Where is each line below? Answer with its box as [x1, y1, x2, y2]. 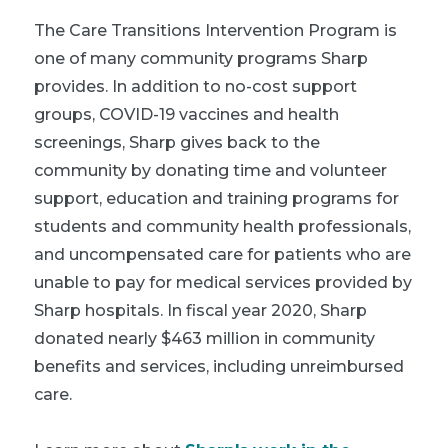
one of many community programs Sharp [34, 48, 368, 68]
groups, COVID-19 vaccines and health [34, 104, 339, 124]
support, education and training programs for [34, 188, 399, 208]
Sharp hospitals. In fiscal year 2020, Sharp [34, 300, 367, 320]
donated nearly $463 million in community [34, 328, 375, 348]
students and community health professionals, [34, 216, 411, 236]
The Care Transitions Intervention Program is [34, 20, 397, 40]
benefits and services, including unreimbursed [34, 356, 404, 376]
